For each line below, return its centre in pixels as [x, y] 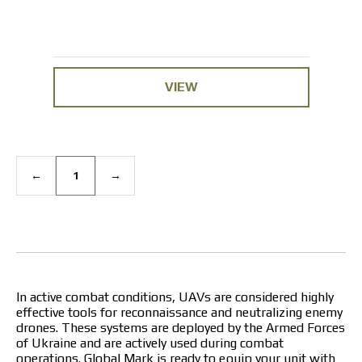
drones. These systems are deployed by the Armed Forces [181, 327]
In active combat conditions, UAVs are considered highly [175, 297]
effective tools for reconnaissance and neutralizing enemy [179, 312]
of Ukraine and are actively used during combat [150, 343]
